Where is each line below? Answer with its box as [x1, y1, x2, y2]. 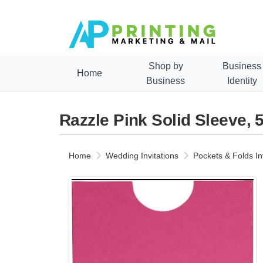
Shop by [148, 60, 183, 71]
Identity [227, 75, 257, 86]
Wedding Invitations [106, 150, 178, 160]
